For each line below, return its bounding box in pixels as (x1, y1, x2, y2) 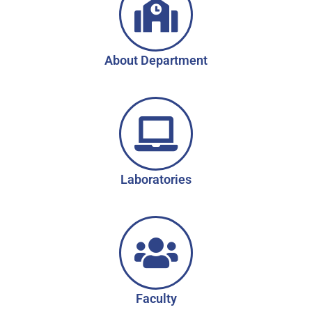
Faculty (135, 291, 177, 306)
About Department (104, 53, 208, 68)
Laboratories (120, 172, 192, 187)
